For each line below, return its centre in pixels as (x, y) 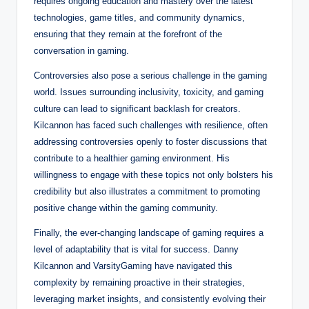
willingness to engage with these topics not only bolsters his (153, 175)
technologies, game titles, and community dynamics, (139, 17)
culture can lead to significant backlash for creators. (137, 108)
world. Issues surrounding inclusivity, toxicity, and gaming (149, 92)
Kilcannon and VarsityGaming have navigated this (133, 266)
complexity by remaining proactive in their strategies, (139, 282)
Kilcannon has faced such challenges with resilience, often (151, 125)
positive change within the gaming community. (126, 208)
